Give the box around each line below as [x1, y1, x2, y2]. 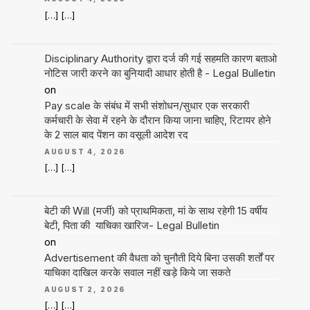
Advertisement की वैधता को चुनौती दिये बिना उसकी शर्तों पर [44, 250, 275, 264]
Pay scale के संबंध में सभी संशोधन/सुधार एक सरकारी [44, 98, 249, 112]
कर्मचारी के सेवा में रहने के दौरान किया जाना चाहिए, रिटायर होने [44, 113, 271, 127]
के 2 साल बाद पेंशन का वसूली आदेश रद [44, 127, 188, 141]
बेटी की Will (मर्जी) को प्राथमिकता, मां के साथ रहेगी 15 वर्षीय [44, 203, 267, 217]
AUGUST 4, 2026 [44, 147, 126, 156]
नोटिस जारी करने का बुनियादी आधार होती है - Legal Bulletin [44, 66, 275, 80]
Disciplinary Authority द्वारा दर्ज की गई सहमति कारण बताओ [44, 51, 277, 65]
